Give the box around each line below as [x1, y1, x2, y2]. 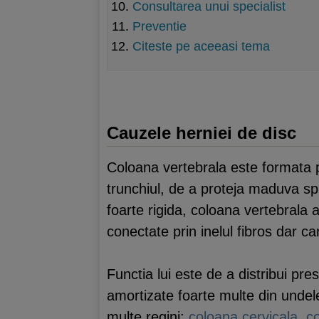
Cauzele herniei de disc [107, 123, 296, 142]
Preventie [132, 19, 187, 33]
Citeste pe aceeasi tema [132, 39, 270, 53]
